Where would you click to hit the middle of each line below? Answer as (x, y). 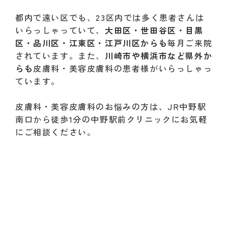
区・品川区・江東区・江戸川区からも (92, 43)
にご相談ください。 (56, 132)
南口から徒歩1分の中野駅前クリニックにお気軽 (111, 119)
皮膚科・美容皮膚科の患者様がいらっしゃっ (123, 68)
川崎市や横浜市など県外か (159, 56)
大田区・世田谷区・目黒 (154, 30)
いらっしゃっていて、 (60, 30)
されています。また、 (60, 56)
